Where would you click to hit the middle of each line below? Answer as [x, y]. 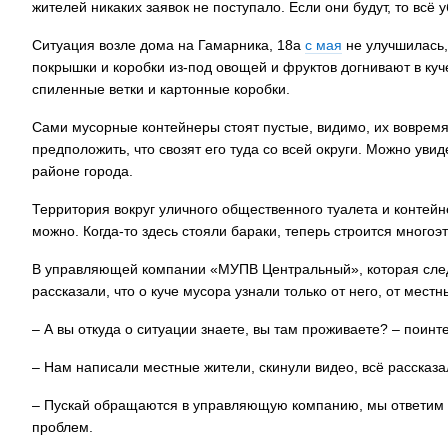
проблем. [62, 427]
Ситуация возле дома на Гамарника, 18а [168, 45]
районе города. [82, 171]
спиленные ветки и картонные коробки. [161, 89]
